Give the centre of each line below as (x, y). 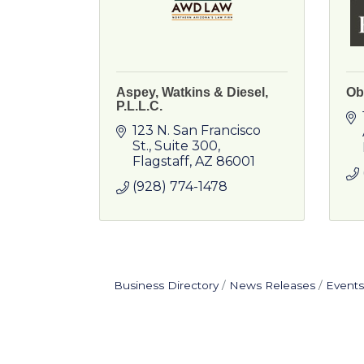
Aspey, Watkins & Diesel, (192, 92)
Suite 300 (186, 146)
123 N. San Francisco (197, 130)
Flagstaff (161, 161)
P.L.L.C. (139, 106)
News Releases (272, 285)
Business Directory (166, 285)
